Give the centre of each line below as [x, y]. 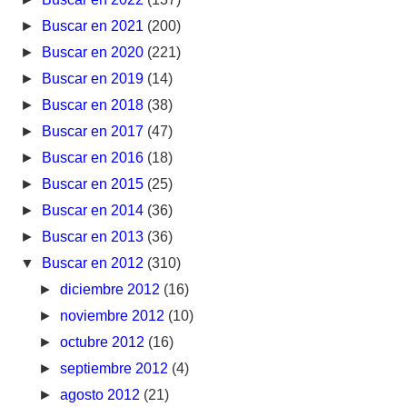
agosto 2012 [101, 394]
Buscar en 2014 [95, 210]
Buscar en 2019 [95, 78]
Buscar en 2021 [95, 25]
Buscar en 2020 [95, 52]
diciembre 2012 [111, 289]
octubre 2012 [104, 342]
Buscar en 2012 [95, 263]
